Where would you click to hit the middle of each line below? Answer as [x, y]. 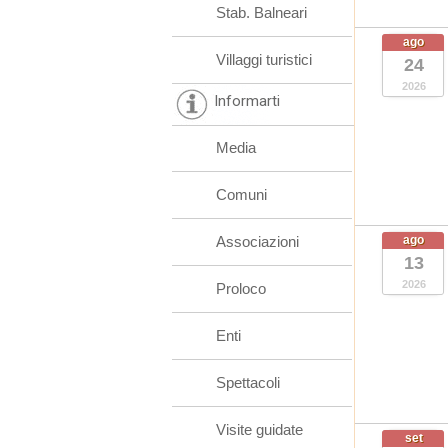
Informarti [247, 101]
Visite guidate [259, 429]
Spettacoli [248, 382]
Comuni [241, 194]
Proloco [241, 288]
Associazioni [257, 241]
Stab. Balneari [261, 12]
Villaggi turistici [264, 59]
